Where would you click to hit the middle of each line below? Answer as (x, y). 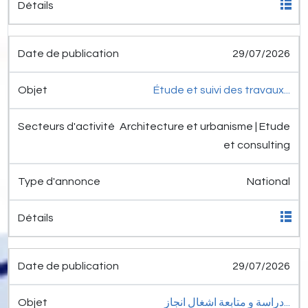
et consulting (257, 145)
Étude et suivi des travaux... (222, 90)
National (268, 182)
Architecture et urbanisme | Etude (205, 127)
